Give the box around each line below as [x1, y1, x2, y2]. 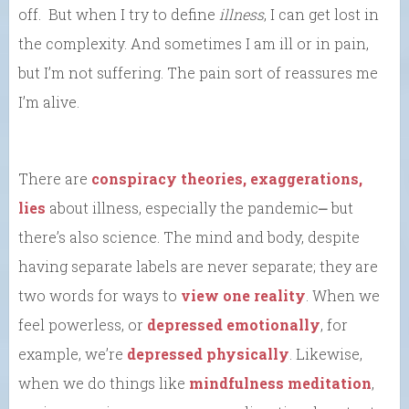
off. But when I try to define [18, 4, 219, 24]
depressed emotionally [147, 314, 320, 334]
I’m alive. [18, 91, 79, 111]
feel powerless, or [18, 314, 147, 334]
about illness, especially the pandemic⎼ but [46, 197, 353, 217]
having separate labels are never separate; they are [18, 256, 378, 276]
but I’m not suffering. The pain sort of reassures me [18, 62, 378, 82]
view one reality [181, 285, 306, 305]
